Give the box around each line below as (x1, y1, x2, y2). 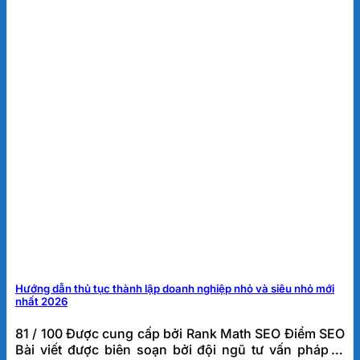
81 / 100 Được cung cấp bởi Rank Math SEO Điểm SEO (15, 325, 345, 342)
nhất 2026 (15, 294, 67, 308)
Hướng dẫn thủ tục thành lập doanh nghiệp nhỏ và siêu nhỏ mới (15, 281, 334, 295)
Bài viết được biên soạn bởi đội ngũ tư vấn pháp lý (15, 341, 345, 358)
